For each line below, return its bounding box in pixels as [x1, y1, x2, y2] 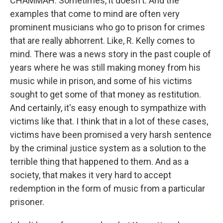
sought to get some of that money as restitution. [10, 89, 201, 100]
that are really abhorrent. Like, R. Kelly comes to [10, 35, 195, 46]
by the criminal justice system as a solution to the [10, 143, 206, 153]
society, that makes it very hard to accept [10, 170, 171, 180]
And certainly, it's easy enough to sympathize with [10, 103, 206, 113]
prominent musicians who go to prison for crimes [10, 22, 205, 32]
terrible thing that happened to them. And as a [10, 156, 189, 167]
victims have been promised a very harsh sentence [10, 129, 212, 140]
